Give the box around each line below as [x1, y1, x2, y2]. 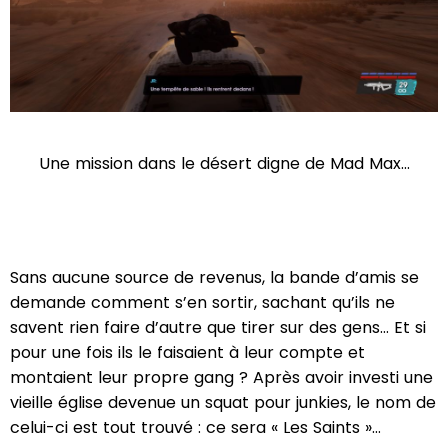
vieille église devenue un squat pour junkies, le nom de [10, 391, 436, 415]
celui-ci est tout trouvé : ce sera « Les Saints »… [10, 416, 381, 440]
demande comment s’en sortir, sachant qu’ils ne [10, 291, 395, 315]
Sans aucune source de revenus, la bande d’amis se [10, 266, 419, 290]
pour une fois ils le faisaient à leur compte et [10, 341, 365, 365]
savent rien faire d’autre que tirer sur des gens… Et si [10, 316, 426, 340]
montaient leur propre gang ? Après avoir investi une [10, 366, 433, 390]
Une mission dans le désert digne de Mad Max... [38, 152, 410, 176]
